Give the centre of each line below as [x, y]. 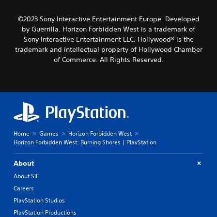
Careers [24, 188]
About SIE [26, 176]
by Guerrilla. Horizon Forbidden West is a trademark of [108, 29]
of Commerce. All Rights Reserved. [108, 59]
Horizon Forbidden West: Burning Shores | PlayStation [85, 142]
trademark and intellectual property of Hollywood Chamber [108, 49]
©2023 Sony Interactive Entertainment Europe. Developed [108, 19]
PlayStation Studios [39, 200]
